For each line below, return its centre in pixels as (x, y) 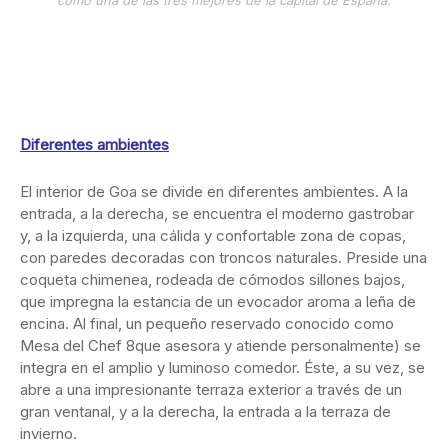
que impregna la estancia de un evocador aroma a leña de (218, 302)
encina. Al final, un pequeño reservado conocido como (207, 324)
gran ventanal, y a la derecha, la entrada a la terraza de (205, 412)
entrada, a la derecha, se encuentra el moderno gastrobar (217, 214)
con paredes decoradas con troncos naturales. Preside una (223, 258)
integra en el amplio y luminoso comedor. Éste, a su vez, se (222, 368)
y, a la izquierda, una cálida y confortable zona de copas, (213, 236)
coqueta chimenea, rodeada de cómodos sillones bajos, (212, 280)
